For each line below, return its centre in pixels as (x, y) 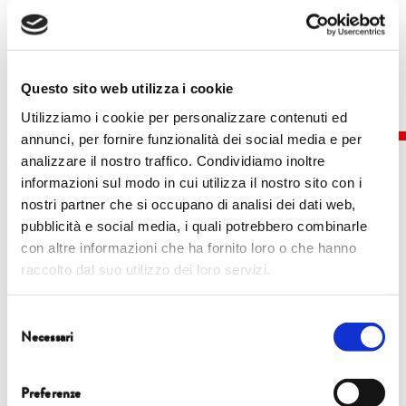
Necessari (47, 337)
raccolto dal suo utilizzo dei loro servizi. (146, 269)
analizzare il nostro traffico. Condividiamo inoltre (173, 160)
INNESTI (203, 378)
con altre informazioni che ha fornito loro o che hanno (188, 247)
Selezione (36, 318)
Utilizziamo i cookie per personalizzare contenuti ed (184, 117)
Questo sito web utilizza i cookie (127, 88)
